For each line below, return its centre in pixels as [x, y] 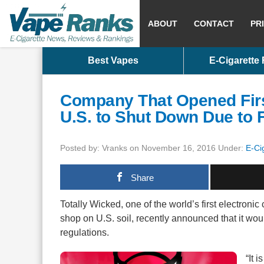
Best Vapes [113, 60]
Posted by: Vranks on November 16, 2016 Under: [153, 148]
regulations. [85, 232]
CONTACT [214, 24]
